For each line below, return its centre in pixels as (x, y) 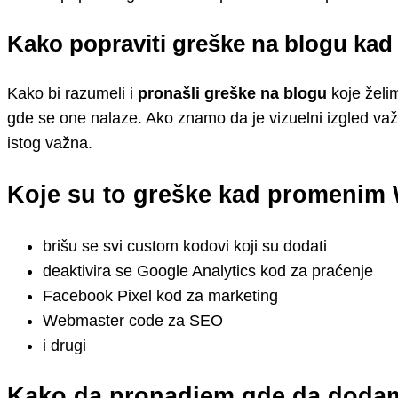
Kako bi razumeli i (70, 94)
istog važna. (50, 143)
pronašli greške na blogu (230, 94)
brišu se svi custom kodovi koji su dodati (185, 246)
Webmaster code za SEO (133, 320)
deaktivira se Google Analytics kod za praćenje (208, 271)
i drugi (64, 345)
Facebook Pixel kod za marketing (160, 295)
